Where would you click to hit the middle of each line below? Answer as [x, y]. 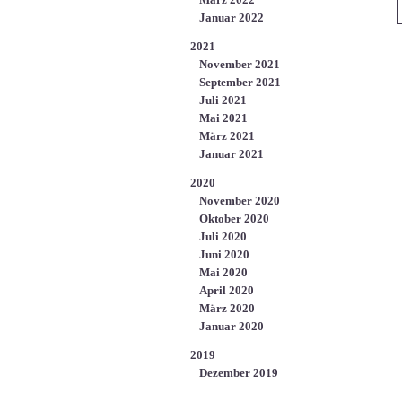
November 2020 [240, 201]
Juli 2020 [223, 236]
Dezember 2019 [239, 373]
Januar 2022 [232, 17]
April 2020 [227, 290]
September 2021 [240, 82]
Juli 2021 [223, 100]
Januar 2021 [232, 154]
